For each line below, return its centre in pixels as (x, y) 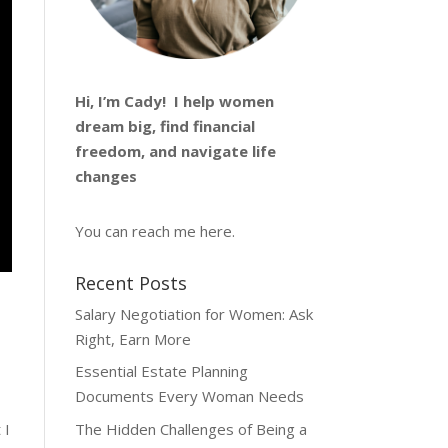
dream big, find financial (164, 125)
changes (107, 175)
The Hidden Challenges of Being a (190, 428)
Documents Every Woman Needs (189, 396)
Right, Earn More (132, 338)
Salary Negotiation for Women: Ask (193, 313)
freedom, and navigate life (175, 150)
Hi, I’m (99, 100)
